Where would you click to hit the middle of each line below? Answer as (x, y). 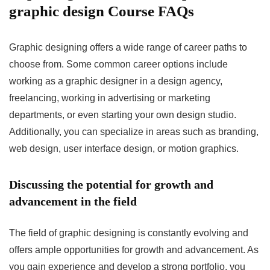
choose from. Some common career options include (118, 64)
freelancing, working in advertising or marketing (110, 98)
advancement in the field (73, 201)
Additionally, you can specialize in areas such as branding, (134, 131)
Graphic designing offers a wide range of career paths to (128, 47)
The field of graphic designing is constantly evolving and (129, 233)
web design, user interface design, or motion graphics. (124, 148)
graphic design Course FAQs (102, 11)
